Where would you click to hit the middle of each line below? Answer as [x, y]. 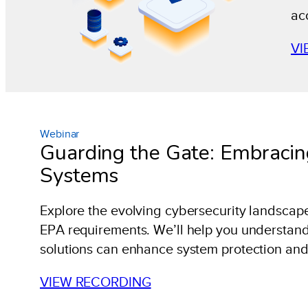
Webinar [60, 134]
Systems [79, 175]
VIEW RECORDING [96, 282]
